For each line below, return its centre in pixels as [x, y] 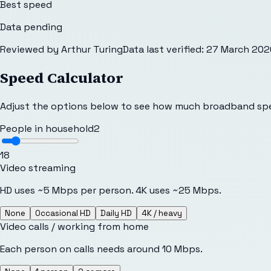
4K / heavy [162, 213]
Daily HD [116, 213]
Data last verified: [163, 49]
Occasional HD [63, 213]
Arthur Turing [92, 49]
